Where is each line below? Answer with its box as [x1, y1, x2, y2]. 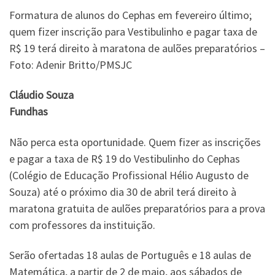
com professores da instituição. [9, 217, 155, 232]
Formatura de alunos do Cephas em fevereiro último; [9, 7, 252, 22]
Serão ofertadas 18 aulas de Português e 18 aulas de [9, 248, 251, 262]
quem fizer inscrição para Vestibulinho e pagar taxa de [9, 24, 257, 39]
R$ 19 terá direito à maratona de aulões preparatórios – [9, 41, 265, 55]
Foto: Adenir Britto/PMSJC [9, 57, 132, 72]
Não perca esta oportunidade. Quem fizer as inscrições [9, 134, 261, 149]
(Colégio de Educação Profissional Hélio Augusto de [9, 168, 249, 182]
